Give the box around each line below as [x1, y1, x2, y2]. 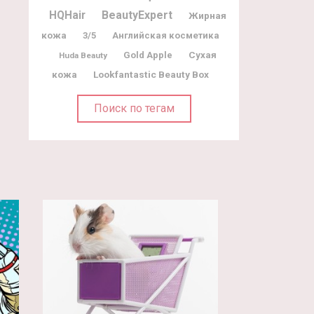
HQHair [48, 8, 86, 22]
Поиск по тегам [93, 101, 175, 115]
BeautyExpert [101, 8, 172, 22]
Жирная [188, 9, 226, 21]
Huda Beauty [58, 50, 107, 60]
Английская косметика [112, 29, 219, 41]
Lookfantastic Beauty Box [93, 68, 209, 80]
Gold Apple [123, 49, 172, 60]
